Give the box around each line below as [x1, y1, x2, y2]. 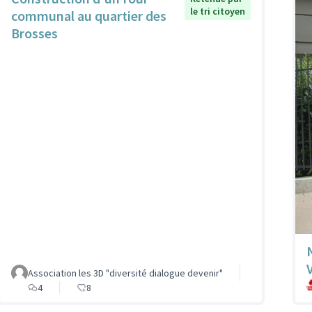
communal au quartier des [11, 7, 166, 25]
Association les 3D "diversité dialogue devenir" [28, 267, 223, 280]
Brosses [11, 24, 58, 42]
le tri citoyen [190, 5, 246, 18]
